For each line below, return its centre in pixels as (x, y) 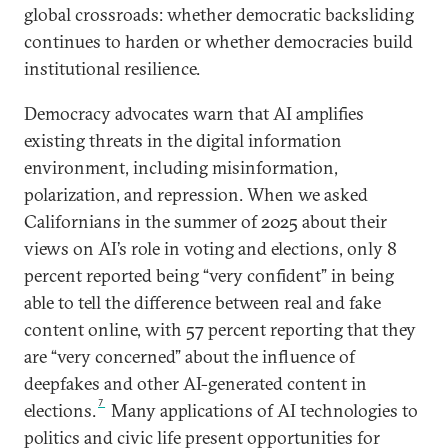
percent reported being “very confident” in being (209, 275)
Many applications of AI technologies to (265, 410)
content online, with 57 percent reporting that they (220, 329)
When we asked (307, 194)
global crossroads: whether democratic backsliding (219, 14)
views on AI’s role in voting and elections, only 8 (210, 248)
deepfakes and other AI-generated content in (195, 383)
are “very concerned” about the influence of (189, 356)
